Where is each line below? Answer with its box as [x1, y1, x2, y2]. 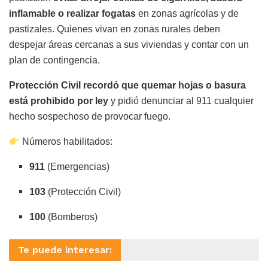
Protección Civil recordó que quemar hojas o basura [9, 80, 246, 91]
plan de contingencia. [9, 55, 100, 66]
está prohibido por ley [9, 96, 108, 106]
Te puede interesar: [18, 244, 112, 256]
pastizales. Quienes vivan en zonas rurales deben [9, 24, 220, 35]
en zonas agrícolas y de [136, 8, 239, 19]
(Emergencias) [45, 162, 110, 172]
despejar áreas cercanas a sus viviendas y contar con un [9, 39, 249, 50]
